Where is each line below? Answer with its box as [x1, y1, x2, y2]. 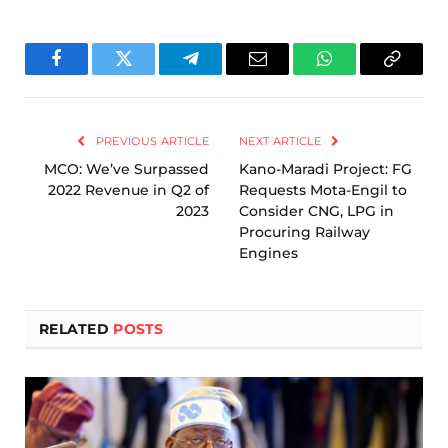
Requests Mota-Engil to [239, 180, 407, 199]
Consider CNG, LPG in [239, 201, 394, 220]
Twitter [122, 64, 174, 83]
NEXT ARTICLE [239, 133, 325, 148]
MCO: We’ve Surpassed [44, 159, 209, 178]
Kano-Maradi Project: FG [239, 159, 412, 178]
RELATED [39, 319, 114, 338]
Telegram [189, 64, 257, 83]
